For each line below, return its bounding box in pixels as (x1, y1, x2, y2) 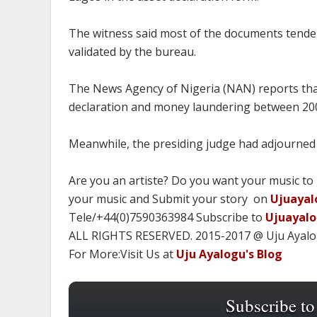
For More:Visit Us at (69, 246, 176, 262)
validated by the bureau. (69, 44, 196, 59)
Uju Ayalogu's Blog (176, 246, 282, 262)
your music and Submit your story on (69, 191, 270, 207)
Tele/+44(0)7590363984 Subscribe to (69, 209, 265, 225)
